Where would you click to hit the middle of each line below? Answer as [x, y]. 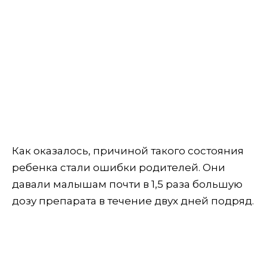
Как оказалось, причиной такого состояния [128, 151]
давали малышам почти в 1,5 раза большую [127, 184]
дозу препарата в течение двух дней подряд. [133, 201]
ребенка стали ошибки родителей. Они [119, 168]
